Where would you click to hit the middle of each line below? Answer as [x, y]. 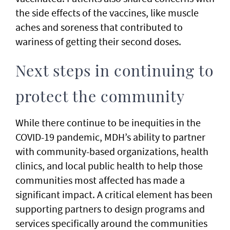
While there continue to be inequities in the [108, 123]
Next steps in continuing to [114, 72]
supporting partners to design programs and [110, 209]
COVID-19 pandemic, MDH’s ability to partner [110, 137]
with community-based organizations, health [112, 151]
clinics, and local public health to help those [109, 166]
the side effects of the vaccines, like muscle [107, 13]
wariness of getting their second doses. [98, 42]
